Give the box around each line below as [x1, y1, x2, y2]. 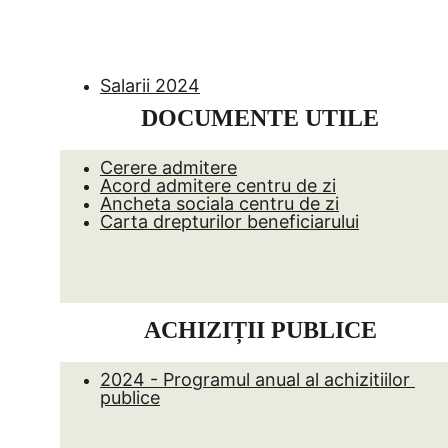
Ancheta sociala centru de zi [100, 193, 339, 214]
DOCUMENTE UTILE [140, 104, 379, 131]
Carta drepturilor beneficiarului [100, 211, 359, 232]
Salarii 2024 [100, 75, 200, 96]
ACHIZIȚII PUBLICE [144, 317, 377, 343]
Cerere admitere [100, 157, 237, 178]
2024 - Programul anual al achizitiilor [100, 369, 415, 390]
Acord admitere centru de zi [100, 175, 336, 196]
